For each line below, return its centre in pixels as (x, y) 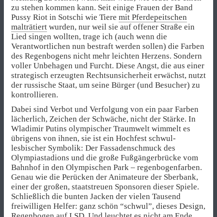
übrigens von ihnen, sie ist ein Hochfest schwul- (93, 138)
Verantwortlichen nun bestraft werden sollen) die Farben (108, 46)
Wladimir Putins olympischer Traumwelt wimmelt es (101, 128)
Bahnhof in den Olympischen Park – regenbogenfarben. (107, 167)
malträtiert (29, 27)
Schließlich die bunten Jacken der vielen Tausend (96, 196)
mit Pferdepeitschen (153, 17)
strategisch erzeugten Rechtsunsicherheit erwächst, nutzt (108, 75)
